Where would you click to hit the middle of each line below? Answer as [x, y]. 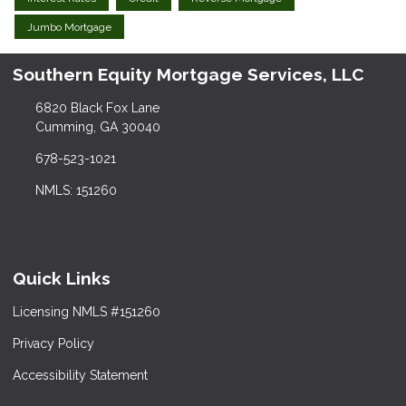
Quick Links [62, 279]
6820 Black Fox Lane [97, 108]
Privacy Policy [53, 343]
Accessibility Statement [80, 375]
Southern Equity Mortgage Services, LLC [188, 75]
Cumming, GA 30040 [97, 127]
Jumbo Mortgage [69, 27]
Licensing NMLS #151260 [87, 312]
